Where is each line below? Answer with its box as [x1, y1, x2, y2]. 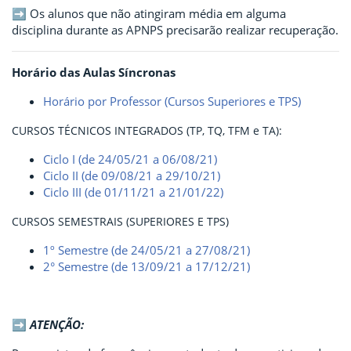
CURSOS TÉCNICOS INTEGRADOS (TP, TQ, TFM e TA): [12, 123, 282, 138]
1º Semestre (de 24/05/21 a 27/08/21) [43, 242, 250, 258]
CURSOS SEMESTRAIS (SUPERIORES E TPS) [12, 214, 229, 229]
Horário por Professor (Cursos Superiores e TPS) [43, 93, 301, 109]
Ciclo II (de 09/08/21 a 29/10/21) [43, 168, 220, 183]
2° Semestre [43, 259, 111, 274]
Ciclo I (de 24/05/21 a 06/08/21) [43, 151, 217, 167]
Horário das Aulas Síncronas [12, 64, 175, 80]
